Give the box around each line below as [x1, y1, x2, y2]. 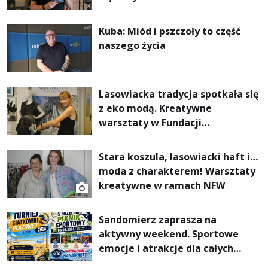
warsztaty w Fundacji [99, 115, 202, 129]
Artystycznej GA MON [99, 130, 204, 144]
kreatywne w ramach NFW [99, 178, 226, 192]
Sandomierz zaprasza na [99, 212, 217, 226]
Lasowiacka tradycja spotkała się [99, 87, 259, 100]
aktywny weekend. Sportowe [99, 227, 239, 240]
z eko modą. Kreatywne [99, 101, 212, 115]
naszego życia [99, 38, 166, 52]
